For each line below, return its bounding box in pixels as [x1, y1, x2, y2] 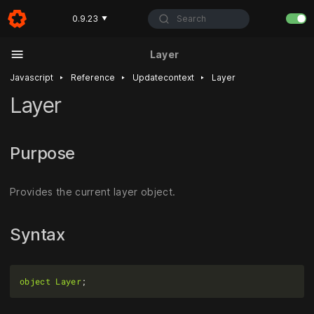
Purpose [10, 143, 79, 163]
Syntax [10, 224, 69, 245]
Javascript [10, 72, 53, 83]
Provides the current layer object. [10, 185, 176, 198]
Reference [71, 72, 116, 83]
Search [177, 13, 207, 24]
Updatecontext [132, 72, 195, 83]
